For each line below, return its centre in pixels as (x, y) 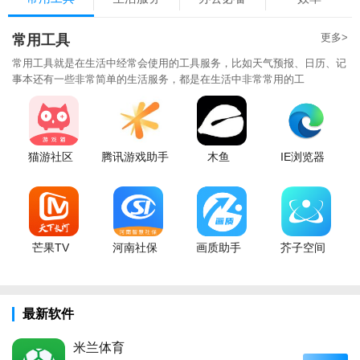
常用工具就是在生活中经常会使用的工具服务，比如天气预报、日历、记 (179, 63)
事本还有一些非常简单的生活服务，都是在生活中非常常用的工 (158, 79)
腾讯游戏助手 (135, 156)
